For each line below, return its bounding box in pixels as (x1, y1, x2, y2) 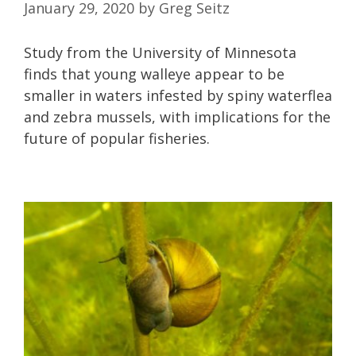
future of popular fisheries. (24, 129, 210, 149)
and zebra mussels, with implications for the (24, 107, 331, 127)
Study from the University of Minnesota (24, 43, 296, 63)
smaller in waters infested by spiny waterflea (24, 86, 332, 106)
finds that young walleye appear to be (24, 64, 284, 84)
